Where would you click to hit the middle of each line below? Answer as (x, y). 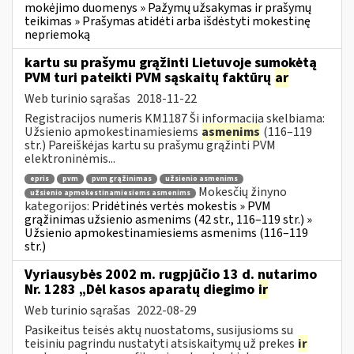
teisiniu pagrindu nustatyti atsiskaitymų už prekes (161, 343)
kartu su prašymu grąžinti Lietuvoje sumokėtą (171, 62)
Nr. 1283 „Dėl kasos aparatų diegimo (141, 289)
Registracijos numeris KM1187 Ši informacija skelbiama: (175, 118)
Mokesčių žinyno (243, 192)
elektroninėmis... (70, 158)
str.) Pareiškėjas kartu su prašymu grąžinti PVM (150, 145)
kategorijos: (58, 206)
